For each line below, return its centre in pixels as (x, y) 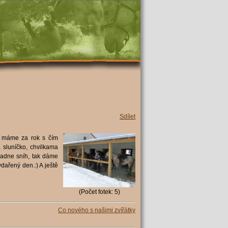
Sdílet (127, 117)
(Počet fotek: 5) (99, 192)
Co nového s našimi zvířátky (97, 210)
